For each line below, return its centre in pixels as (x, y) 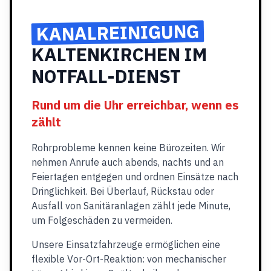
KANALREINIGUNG (118, 32)
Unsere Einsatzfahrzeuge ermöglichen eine (126, 244)
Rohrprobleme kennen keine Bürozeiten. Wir (128, 148)
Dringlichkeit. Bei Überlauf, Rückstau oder (123, 191)
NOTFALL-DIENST (106, 76)
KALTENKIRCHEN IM (119, 54)
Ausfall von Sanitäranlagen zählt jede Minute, (131, 206)
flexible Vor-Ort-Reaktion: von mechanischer (129, 259)
